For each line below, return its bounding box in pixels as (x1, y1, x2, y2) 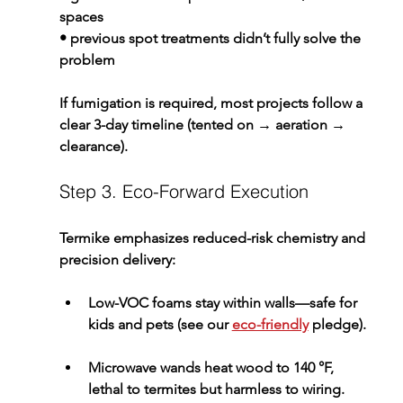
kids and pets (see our (87, 315, 232, 333)
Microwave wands (87, 358, 201, 376)
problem (58, 50, 115, 68)
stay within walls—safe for (191, 293, 361, 311)
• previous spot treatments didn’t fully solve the (58, 29, 364, 47)
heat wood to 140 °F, (200, 358, 337, 376)
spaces (58, 7, 103, 25)
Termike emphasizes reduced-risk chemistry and (58, 228, 369, 246)
